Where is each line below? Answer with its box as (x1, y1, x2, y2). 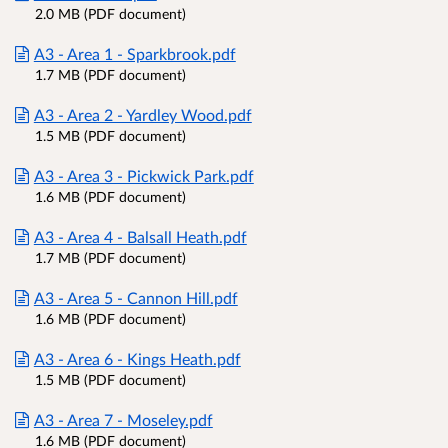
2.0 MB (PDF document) (35, 5, 186, 23)
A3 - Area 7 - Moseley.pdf (33, 410, 213, 430)
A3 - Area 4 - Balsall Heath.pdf (33, 227, 247, 247)
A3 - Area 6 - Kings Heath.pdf (33, 349, 241, 369)
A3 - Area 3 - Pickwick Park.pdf (33, 166, 254, 186)
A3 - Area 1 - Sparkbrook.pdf (33, 44, 236, 64)
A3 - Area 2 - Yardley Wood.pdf (33, 105, 252, 125)
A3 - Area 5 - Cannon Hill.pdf (33, 288, 238, 308)
